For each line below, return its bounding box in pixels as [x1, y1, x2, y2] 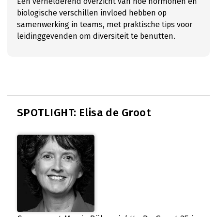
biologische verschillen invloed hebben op [17, 8, 167, 17]
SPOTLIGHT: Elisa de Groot [17, 106, 151, 119]
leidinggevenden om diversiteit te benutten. [17, 31, 175, 41]
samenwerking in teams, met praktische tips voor [17, 20, 192, 29]
